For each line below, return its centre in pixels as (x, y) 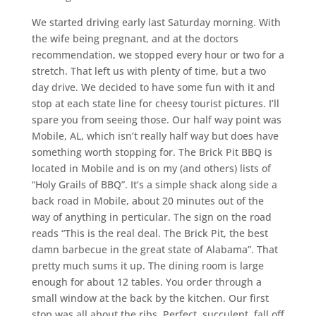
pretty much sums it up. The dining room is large (147, 266)
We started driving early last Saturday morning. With (156, 22)
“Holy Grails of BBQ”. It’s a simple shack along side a (154, 184)
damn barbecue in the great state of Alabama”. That (154, 249)
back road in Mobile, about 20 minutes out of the (147, 201)
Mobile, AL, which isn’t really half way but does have (155, 136)
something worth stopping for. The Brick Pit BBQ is (152, 152)
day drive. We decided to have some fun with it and (153, 87)
